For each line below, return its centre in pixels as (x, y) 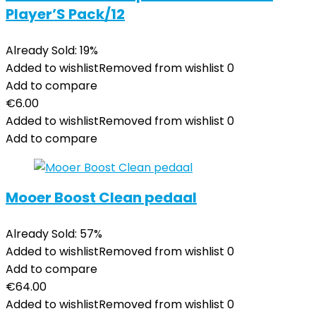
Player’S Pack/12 (65, 14)
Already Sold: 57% (54, 234)
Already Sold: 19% (52, 50)
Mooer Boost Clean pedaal (101, 197)
